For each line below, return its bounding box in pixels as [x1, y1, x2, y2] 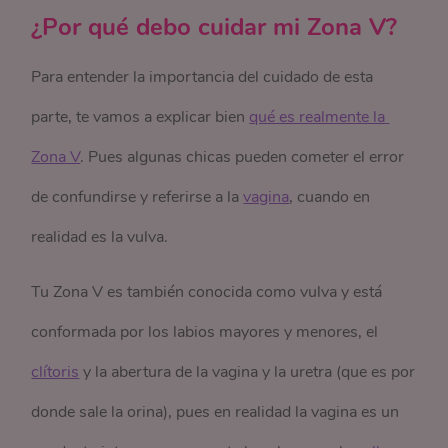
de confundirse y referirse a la [31, 186, 244, 208]
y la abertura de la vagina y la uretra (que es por [79, 361, 416, 383]
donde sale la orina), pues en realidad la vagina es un [31, 401, 400, 423]
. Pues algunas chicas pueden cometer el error [80, 146, 405, 168]
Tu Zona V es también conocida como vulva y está [31, 281, 383, 303]
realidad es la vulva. [31, 226, 169, 248]
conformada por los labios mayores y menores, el [31, 321, 379, 343]
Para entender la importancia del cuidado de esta [31, 66, 374, 88]
